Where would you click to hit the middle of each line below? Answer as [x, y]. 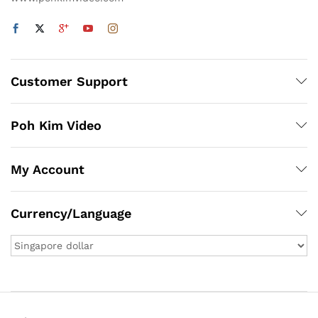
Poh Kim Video [56, 125]
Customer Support [69, 81]
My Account [48, 169]
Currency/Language [71, 213]
